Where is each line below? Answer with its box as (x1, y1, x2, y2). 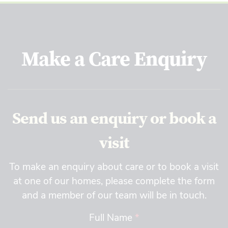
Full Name (89, 210, 135, 224)
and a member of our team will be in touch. (21, 188, 207, 202)
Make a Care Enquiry (21, 45, 207, 72)
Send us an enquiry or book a (12, 107, 216, 129)
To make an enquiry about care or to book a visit (9, 159, 219, 173)
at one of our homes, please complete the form (13, 174, 215, 187)
